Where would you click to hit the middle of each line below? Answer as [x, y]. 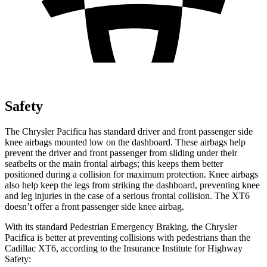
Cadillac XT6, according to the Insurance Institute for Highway [124, 248]
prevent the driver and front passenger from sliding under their [121, 153]
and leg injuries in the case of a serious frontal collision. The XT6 [127, 195]
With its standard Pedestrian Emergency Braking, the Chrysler [121, 226]
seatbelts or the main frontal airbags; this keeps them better [114, 163]
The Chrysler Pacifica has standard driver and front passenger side [129, 131]
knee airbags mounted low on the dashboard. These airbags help [125, 142]
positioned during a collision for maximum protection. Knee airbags [131, 174]
